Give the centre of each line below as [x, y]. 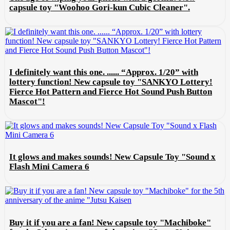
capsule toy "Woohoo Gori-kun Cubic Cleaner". [100, 7]
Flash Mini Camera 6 [49, 167]
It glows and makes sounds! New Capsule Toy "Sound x [112, 157]
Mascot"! [27, 102]
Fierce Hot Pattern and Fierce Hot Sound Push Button [111, 92]
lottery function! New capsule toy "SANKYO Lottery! [111, 82]
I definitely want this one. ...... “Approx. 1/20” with [104, 72]
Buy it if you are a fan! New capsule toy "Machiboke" [110, 222]
